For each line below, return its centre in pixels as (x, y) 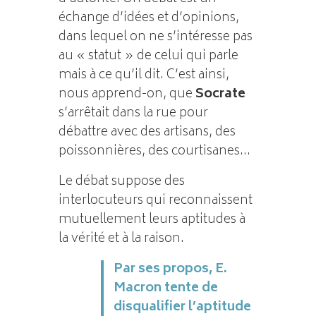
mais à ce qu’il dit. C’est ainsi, (144, 75)
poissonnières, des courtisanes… (154, 151)
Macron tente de (165, 288)
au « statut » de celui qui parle (148, 56)
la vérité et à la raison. (121, 239)
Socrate (220, 94)
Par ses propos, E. (170, 269)
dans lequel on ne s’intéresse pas (155, 37)
